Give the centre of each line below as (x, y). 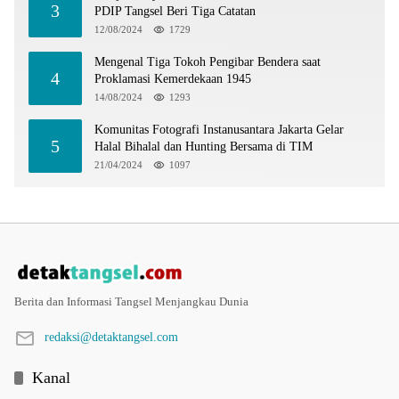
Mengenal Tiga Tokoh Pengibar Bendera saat (208, 62)
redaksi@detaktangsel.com (111, 338)
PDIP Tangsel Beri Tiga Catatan (175, 12)
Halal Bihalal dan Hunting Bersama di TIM (204, 147)
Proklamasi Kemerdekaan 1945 (173, 79)
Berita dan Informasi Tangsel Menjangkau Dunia (131, 302)
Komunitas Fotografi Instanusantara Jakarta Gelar (219, 130)
